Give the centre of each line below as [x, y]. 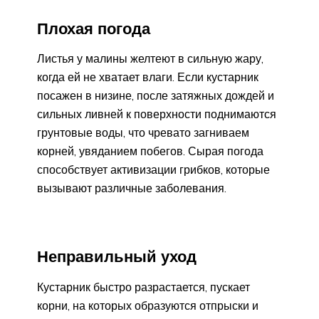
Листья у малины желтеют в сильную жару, [150, 59]
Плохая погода [94, 28]
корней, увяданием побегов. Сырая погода [150, 151]
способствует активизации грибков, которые [153, 170]
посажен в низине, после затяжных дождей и [156, 96]
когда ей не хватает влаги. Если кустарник [148, 77]
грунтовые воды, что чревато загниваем [143, 133]
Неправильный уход [117, 257]
